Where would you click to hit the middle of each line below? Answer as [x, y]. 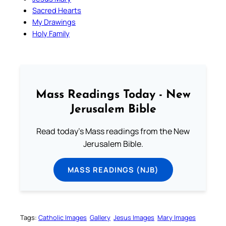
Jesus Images [134, 217]
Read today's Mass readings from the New [113, 131]
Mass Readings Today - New [113, 95]
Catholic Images [63, 217]
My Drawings [54, 22]
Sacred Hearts [57, 10]
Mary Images [177, 217]
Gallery [100, 217]
